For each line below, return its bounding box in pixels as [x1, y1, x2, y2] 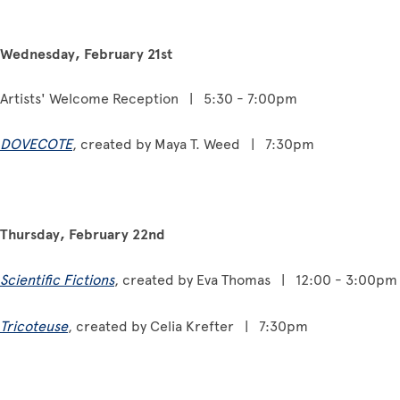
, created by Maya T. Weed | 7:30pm [72, 135, 314, 153]
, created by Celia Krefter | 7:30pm [68, 317, 308, 335]
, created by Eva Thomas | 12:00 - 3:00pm [114, 271, 397, 288]
